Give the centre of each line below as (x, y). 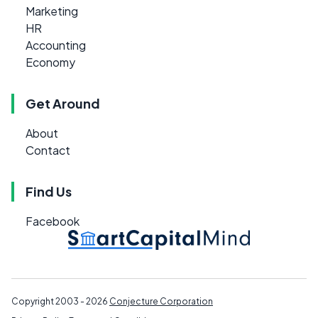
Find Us (49, 191)
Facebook (53, 221)
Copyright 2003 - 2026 (60, 302)
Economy (50, 62)
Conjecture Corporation (161, 302)
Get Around (63, 103)
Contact (48, 150)
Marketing (52, 11)
